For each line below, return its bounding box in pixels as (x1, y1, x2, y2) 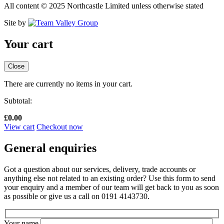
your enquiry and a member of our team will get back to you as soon (4, 182, 219, 191)
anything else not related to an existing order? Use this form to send (4, 173, 215, 182)
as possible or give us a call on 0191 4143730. (4, 191, 149, 200)
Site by (4, 18, 28, 27)
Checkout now (36, 122, 83, 131)
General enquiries (4, 141, 96, 154)
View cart (4, 122, 34, 131)
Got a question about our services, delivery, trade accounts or (4, 164, 195, 173)
